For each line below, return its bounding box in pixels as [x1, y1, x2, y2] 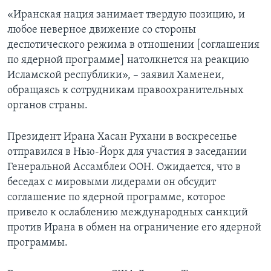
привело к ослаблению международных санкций [7, 207, 248, 219]
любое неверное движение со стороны [7, 24, 196, 36]
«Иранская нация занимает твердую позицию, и [7, 9, 245, 21]
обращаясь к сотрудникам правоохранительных [7, 85, 244, 97]
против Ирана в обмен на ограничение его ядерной [7, 222, 261, 234]
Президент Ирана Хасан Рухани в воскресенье [7, 131, 237, 143]
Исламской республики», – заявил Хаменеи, [7, 70, 224, 82]
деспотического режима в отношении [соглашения [7, 39, 260, 51]
